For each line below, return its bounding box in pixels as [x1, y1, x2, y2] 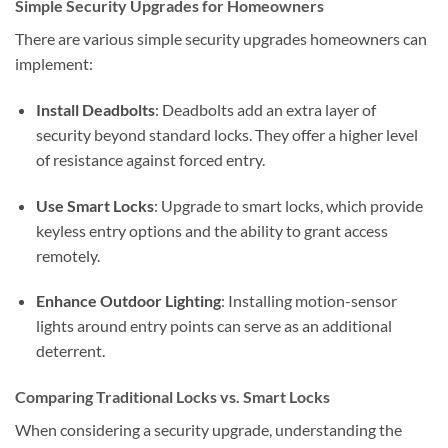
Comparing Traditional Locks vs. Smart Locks [15, 387, 330, 407]
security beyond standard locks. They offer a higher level [35, 124, 418, 144]
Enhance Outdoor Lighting [35, 291, 221, 311]
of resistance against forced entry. [35, 149, 265, 169]
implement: [15, 53, 93, 73]
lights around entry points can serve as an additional [35, 316, 392, 336]
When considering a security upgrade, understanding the [15, 420, 402, 440]
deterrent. [35, 341, 105, 361]
